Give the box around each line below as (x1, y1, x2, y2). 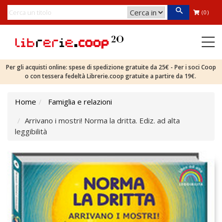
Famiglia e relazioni (48, 97, 112, 107)
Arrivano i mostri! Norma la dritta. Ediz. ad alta (25, 115, 180, 125)
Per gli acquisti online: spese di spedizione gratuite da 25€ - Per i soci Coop (6, 63, 216, 71)
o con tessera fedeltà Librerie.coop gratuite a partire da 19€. (24, 72, 198, 80)
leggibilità (15, 126, 47, 136)
